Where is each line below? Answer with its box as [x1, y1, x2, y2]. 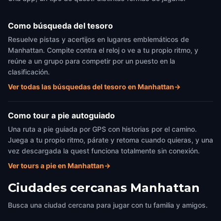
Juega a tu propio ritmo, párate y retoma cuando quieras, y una [8, 136, 213, 144]
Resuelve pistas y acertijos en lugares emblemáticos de [8, 35, 189, 43]
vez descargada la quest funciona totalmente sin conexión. [8, 147, 200, 155]
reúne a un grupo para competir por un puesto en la [8, 57, 175, 65]
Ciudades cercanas [8, 181, 127, 195]
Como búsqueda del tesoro [8, 21, 113, 31]
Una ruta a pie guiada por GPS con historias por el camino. [8, 125, 197, 133]
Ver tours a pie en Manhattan [8, 161, 104, 170]
